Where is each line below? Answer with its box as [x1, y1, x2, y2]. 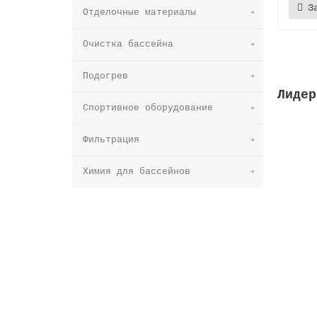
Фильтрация [83, 134, 139, 145]
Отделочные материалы [83, 6, 196, 18]
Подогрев [83, 70, 128, 81]
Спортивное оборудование [83, 102, 213, 113]
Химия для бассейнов [83, 166, 190, 177]
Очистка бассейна [83, 38, 173, 50]
